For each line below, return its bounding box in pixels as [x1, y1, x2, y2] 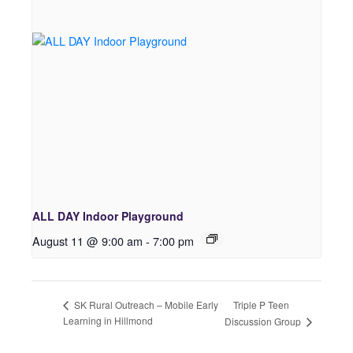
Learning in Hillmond [63, 314, 153, 328]
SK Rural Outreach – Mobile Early [72, 298, 218, 312]
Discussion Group [224, 314, 303, 329]
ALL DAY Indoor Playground [32, 208, 184, 225]
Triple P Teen [232, 297, 289, 311]
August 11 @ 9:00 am [32, 232, 143, 250]
